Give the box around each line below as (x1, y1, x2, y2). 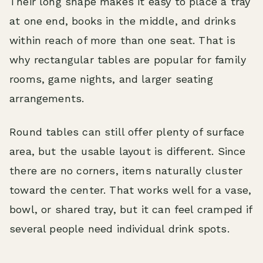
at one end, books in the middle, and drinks (9, 15, 236, 27)
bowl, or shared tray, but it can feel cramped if (9, 203, 252, 215)
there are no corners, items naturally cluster (9, 164, 243, 177)
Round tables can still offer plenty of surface (9, 126, 245, 138)
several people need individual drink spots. (9, 222, 230, 235)
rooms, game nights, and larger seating (9, 73, 213, 85)
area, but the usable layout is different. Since (9, 145, 246, 157)
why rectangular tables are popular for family (9, 53, 247, 66)
